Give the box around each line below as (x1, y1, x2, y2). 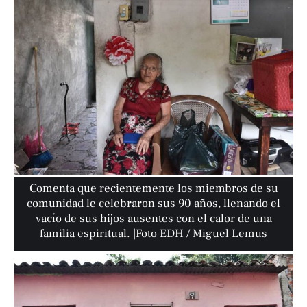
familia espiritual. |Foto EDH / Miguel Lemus (40, 225, 268, 241)
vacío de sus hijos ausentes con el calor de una (35, 210, 272, 226)
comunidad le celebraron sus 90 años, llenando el (27, 195, 281, 211)
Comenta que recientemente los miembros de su (29, 180, 278, 196)
